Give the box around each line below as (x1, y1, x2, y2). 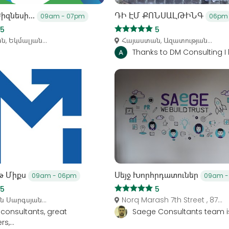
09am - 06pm (31, 171, 77, 180)
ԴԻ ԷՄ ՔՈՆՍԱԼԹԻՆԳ (114, 10, 205, 22)
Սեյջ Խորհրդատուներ (114, 169, 200, 181)
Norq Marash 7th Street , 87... (122, 194, 222, 205)
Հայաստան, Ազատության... (122, 35, 212, 46)
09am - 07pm (40, 12, 85, 21)
